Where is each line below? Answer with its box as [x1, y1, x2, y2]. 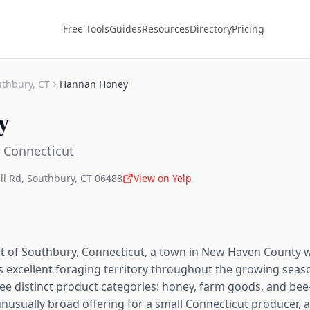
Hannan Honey [60, 77, 128, 91]
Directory [190, 22, 232, 35]
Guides [109, 22, 142, 35]
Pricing [232, 22, 264, 35]
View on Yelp [134, 172, 192, 185]
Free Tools [63, 22, 109, 35]
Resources [142, 22, 190, 35]
